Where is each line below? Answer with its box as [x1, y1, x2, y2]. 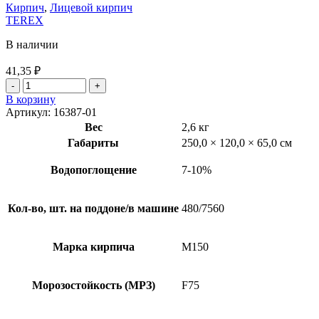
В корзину [6, 93, 56, 106]
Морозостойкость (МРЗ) [31, 279, 155, 292]
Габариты [68, 137, 119, 150]
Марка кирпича [52, 241, 135, 253]
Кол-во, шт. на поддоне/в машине [8, 202, 179, 215]
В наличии [6, 38, 58, 51]
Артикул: [6, 106, 53, 119]
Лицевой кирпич [50, 1, 132, 14]
